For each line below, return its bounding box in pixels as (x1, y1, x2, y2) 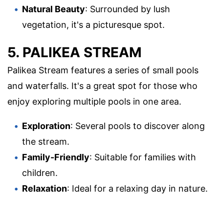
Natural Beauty (22, 4, 85, 15)
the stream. (22, 136, 69, 147)
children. (22, 167, 58, 178)
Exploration (22, 120, 70, 131)
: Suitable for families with (89, 152, 196, 162)
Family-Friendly (22, 152, 89, 162)
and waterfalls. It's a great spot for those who (7, 80, 197, 91)
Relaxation (22, 183, 67, 194)
